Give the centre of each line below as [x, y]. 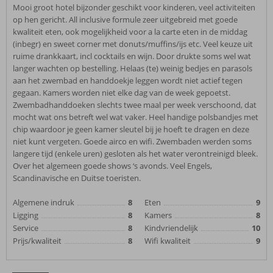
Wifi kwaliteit [168, 241]
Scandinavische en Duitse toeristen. [77, 178]
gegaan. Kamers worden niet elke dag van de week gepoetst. [122, 93]
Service [26, 228]
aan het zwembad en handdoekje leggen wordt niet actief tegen [128, 80]
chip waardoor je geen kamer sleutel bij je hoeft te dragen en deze [131, 129]
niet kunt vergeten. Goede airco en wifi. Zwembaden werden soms [132, 141]
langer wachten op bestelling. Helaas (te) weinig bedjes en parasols [133, 68]
